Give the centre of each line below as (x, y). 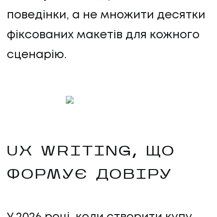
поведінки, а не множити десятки (106, 15)
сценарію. (37, 55)
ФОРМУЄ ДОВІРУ (90, 176)
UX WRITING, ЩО (91, 152)
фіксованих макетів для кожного (103, 35)
